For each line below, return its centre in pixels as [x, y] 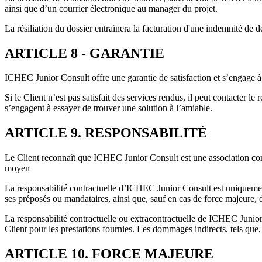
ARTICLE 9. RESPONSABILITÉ [106, 133]
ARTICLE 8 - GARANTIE [85, 53]
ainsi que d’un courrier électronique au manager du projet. [111, 8]
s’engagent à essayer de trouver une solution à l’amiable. [108, 108]
